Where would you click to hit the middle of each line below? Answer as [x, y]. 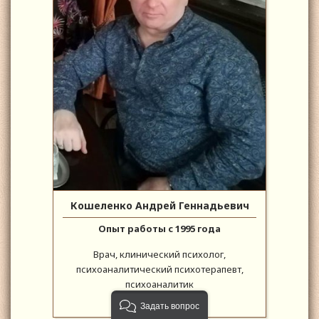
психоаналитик [159, 284]
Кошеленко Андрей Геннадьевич [159, 206]
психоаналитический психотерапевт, [159, 270]
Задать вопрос [169, 306]
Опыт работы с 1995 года [159, 229]
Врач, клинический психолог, [159, 255]
